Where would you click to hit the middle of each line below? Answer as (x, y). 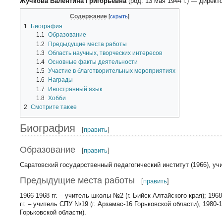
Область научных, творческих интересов (105, 53)
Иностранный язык (75, 89)
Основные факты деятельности (93, 62)
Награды (60, 80)
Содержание (89, 16)
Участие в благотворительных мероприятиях (111, 71)
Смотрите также (54, 107)
